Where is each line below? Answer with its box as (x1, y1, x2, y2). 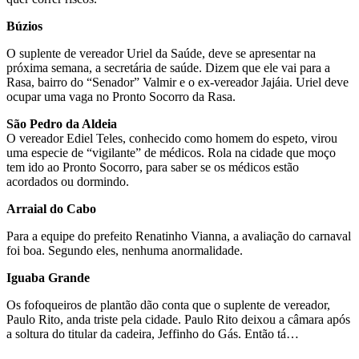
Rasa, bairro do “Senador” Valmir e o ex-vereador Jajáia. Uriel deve (6, 75, 349, 89)
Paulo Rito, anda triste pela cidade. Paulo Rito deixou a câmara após (6, 312, 350, 326)
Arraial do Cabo (6, 201, 96, 216)
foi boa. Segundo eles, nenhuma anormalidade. (6, 243, 243, 257)
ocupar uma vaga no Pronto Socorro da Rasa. (6, 89, 236, 103)
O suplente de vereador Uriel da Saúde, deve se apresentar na (6, 46, 316, 60)
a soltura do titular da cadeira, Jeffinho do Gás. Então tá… (6, 326, 299, 341)
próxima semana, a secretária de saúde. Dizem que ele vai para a (6, 60, 330, 75)
